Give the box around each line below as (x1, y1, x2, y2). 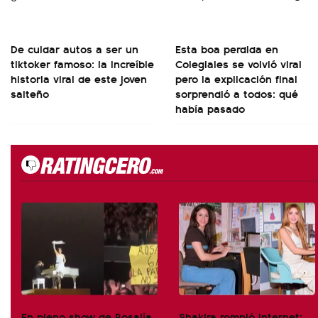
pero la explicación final (175, 70, 297, 87)
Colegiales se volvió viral (175, 55, 302, 72)
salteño (11, 85, 49, 102)
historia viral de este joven (11, 70, 147, 87)
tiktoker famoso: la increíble (11, 55, 154, 72)
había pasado (175, 100, 245, 116)
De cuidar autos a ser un (11, 40, 138, 57)
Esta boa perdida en (175, 40, 278, 57)
